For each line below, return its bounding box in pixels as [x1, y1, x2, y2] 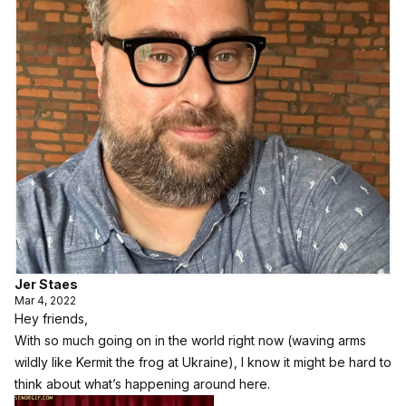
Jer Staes [14, 276, 78, 292]
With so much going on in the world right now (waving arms [14, 333, 366, 348]
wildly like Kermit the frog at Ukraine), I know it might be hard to [14, 354, 391, 370]
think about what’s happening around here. [14, 376, 270, 391]
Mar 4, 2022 [14, 294, 76, 307]
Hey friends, [14, 311, 88, 326]
